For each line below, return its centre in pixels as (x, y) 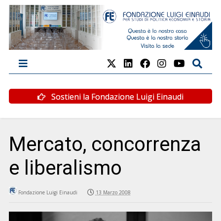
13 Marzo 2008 (113, 192)
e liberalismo (65, 168)
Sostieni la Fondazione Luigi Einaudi (116, 96)
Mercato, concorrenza (105, 144)
